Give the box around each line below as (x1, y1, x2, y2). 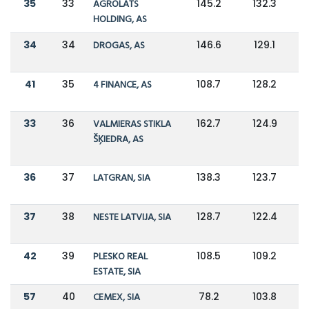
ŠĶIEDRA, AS (92, 131, 143, 148)
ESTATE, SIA (92, 263, 141, 280)
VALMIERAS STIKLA (92, 116, 171, 132)
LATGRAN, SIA (92, 170, 150, 186)
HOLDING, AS (92, 11, 147, 28)
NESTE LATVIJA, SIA (92, 209, 171, 226)
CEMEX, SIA (92, 289, 140, 306)
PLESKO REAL (92, 248, 148, 265)
